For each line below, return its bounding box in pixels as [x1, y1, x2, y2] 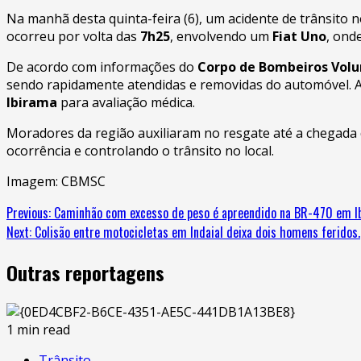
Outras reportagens [6, 257, 164, 287]
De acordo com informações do [6, 57, 197, 76]
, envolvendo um [170, 27, 272, 45]
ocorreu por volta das [6, 27, 140, 45]
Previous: [6, 202, 51, 222]
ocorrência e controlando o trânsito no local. [6, 141, 274, 160]
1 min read [6, 320, 70, 338]
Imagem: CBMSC [6, 172, 106, 190]
